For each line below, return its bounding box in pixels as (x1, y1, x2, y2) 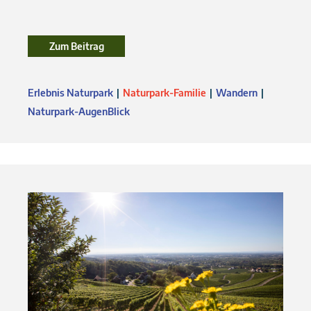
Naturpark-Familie (123, 87, 206, 99)
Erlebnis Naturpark (28, 87, 113, 99)
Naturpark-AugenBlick (28, 106, 130, 118)
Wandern (216, 87, 258, 99)
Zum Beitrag (49, 40, 104, 53)
